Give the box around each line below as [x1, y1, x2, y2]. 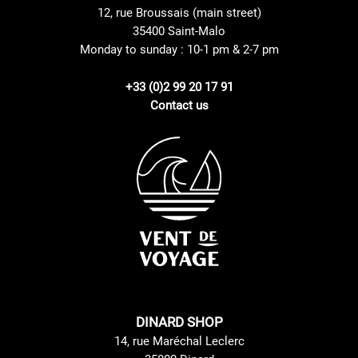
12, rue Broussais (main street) [97, 5, 261, 20]
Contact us [149, 97, 209, 113]
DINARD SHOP [135, 313, 223, 330]
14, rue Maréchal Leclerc [113, 333, 245, 348]
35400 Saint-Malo [133, 23, 225, 38]
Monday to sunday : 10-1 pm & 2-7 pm [79, 42, 279, 57]
